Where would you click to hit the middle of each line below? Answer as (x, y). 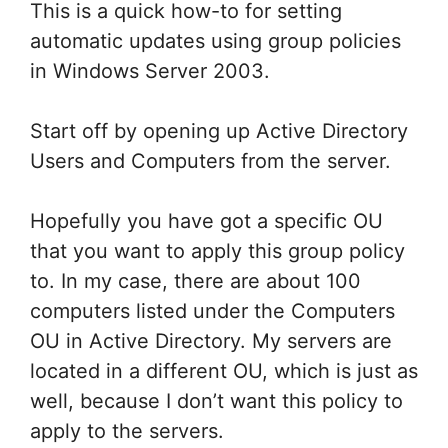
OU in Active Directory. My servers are (211, 341)
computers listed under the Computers (212, 311)
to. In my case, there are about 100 (195, 281)
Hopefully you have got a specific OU (206, 221)
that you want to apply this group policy (217, 251)
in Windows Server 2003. (150, 71)
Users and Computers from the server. (210, 161)
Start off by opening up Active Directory (219, 131)
